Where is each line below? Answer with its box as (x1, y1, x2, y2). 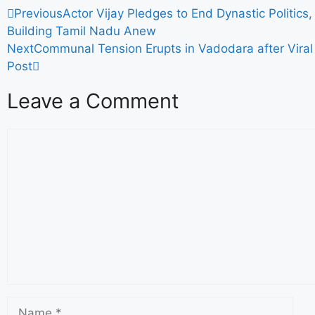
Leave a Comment (7, 89, 179, 113)
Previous (14, 6, 63, 20)
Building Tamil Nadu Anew (7, 24, 156, 38)
